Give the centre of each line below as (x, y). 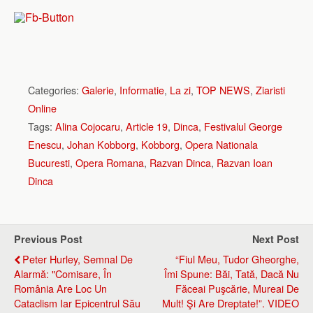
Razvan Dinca (180, 162)
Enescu (45, 144)
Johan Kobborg (101, 144)
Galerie (98, 89)
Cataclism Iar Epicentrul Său (77, 303)
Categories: (55, 89)
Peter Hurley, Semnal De (78, 259)
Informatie (142, 89)
